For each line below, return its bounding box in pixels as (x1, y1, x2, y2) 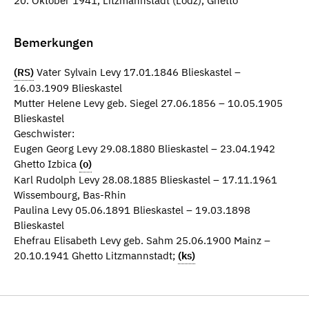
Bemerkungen (14, 34, 93, 51)
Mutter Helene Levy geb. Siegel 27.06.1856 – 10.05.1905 (14, 96, 283, 110)
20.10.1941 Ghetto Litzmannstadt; (14, 248, 178, 262)
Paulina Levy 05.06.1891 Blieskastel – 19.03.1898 (14, 203, 250, 217)
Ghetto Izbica (14, 157, 79, 170)
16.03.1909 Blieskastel (14, 81, 122, 94)
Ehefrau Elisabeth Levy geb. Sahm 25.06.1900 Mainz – (14, 233, 270, 247)
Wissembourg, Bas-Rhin (14, 188, 126, 201)
